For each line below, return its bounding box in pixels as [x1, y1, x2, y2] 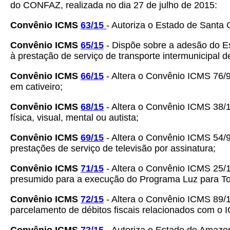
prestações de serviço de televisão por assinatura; [10, 143, 216, 154]
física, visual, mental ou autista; [10, 112, 139, 123]
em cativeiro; [10, 82, 63, 92]
